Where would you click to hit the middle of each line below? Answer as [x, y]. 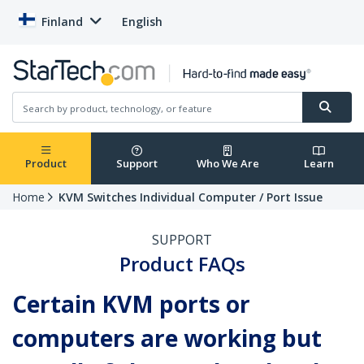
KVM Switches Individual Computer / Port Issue [191, 197]
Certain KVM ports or [131, 304]
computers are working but [167, 338]
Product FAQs [182, 264]
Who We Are [227, 164]
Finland [62, 22]
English [142, 22]
